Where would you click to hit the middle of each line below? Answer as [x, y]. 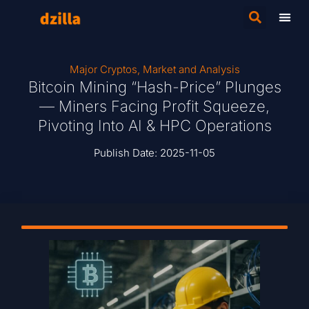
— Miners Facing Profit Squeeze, [154, 106]
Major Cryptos [103, 69]
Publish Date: [127, 153]
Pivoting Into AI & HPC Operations [154, 126]
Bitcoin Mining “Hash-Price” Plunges [154, 87]
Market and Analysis [191, 69]
